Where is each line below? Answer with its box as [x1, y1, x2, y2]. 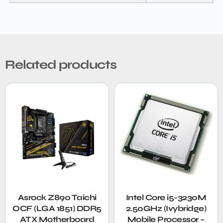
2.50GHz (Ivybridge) [125, 203, 207, 213]
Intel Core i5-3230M [125, 192, 207, 202]
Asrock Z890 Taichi [17, 192, 97, 202]
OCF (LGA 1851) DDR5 [12, 203, 102, 213]
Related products [5, 57, 116, 72]
